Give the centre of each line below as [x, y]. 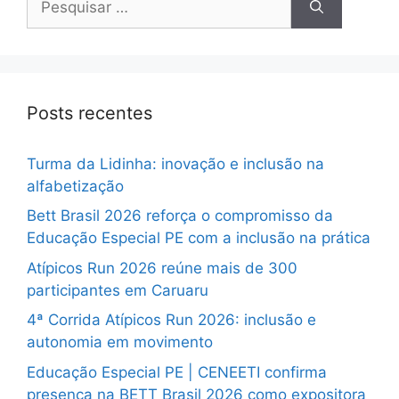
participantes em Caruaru [118, 290]
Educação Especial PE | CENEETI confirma [177, 372]
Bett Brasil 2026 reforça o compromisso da [180, 216]
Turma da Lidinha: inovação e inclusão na [175, 163]
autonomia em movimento [120, 342]
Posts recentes [90, 113]
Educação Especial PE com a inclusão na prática [199, 238]
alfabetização [75, 186]
